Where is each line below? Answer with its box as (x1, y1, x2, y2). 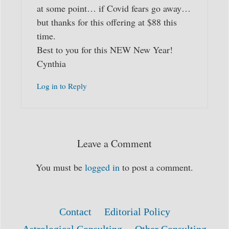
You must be (36, 161, 85, 173)
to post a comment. (120, 161, 193, 173)
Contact (59, 205, 91, 217)
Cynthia (37, 57, 66, 70)
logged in (85, 161, 120, 173)
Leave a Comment (77, 136, 152, 150)
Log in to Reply (37, 80, 87, 91)
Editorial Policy (104, 205, 170, 217)
